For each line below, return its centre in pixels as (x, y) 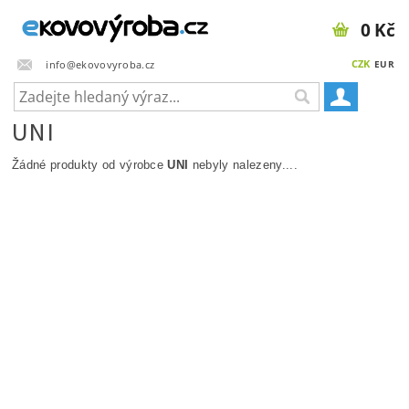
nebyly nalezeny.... (243, 165)
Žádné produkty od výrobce (90, 165)
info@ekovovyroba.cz (100, 64)
